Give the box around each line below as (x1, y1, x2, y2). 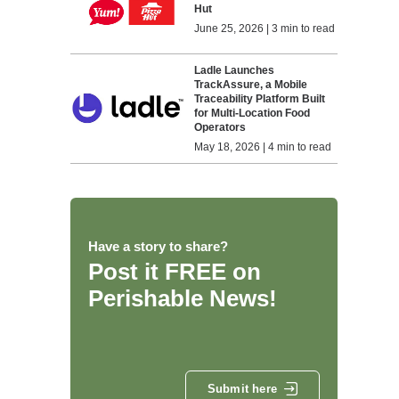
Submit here (207, 382, 277, 396)
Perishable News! (87, 284, 277, 312)
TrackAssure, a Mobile (194, 77, 308, 91)
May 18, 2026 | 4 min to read (194, 140, 332, 153)
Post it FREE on (87, 257, 261, 285)
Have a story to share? (87, 238, 228, 254)
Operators (194, 120, 247, 134)
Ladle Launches (194, 63, 275, 77)
